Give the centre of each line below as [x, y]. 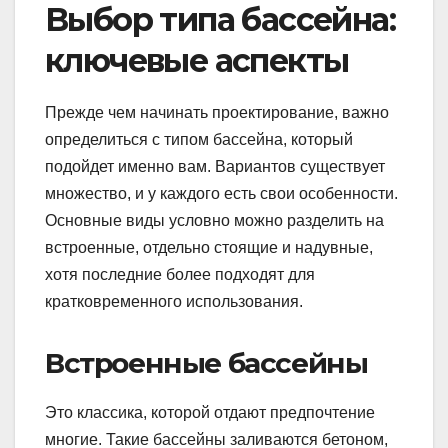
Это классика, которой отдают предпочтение [210, 412]
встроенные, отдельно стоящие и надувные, [209, 247]
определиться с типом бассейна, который [199, 139]
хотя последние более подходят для [180, 274]
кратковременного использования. [174, 301]
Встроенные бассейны [206, 362]
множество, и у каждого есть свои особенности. [221, 193]
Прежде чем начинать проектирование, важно [217, 112]
